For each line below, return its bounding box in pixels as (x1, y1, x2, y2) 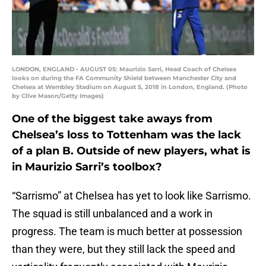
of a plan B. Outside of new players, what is (12, 144, 251, 158)
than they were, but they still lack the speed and (12, 243, 235, 256)
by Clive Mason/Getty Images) (12, 92, 104, 100)
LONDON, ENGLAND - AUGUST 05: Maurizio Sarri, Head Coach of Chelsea (12, 65, 236, 74)
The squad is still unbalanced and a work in (12, 207, 213, 220)
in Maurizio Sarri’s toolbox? (12, 160, 162, 174)
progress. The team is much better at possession (12, 225, 242, 238)
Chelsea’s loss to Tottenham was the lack (12, 128, 241, 142)
